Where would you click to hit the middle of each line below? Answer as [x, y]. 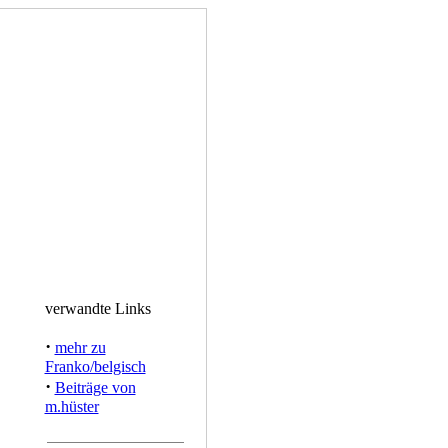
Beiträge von [95, 387]
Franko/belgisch [95, 366]
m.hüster [71, 406]
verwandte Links [97, 308]
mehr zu [80, 347]
